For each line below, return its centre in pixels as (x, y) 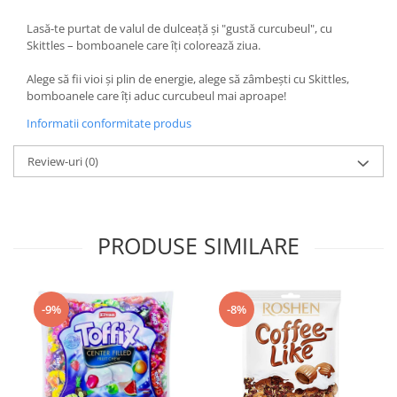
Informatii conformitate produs (109, 123)
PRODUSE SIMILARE (198, 245)
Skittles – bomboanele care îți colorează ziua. (144, 45)
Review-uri (56, 161)
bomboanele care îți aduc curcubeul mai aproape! (156, 96)
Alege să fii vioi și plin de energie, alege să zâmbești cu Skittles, (188, 79)
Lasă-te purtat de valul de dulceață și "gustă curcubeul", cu (179, 28)
